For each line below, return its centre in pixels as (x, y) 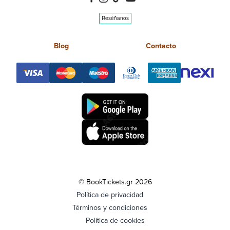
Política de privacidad (110, 195)
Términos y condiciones (110, 207)
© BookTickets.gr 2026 (115, 182)
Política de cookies (115, 220)
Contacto (161, 46)
